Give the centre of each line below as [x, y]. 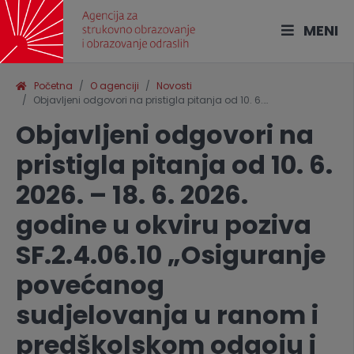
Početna [50, 86]
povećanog [90, 285]
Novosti [174, 86]
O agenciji [115, 86]
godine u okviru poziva [164, 225]
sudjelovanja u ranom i [167, 315]
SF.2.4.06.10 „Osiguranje [171, 255]
